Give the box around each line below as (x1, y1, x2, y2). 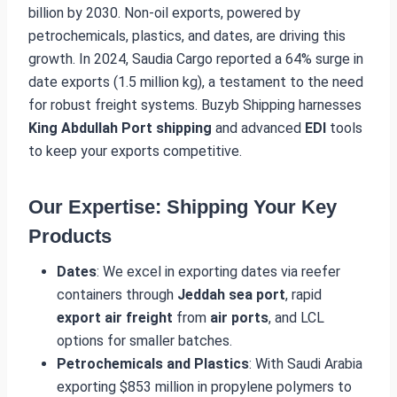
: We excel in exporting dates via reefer (97, 262, 340, 280)
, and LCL (269, 308, 324, 326)
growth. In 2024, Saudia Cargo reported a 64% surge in (28, 50, 363, 67)
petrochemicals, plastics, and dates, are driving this (28, 27, 346, 44)
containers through (57, 285, 177, 303)
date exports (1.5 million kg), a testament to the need (28, 73, 363, 90)
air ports (210, 308, 269, 326)
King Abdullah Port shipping (28, 119, 212, 136)
